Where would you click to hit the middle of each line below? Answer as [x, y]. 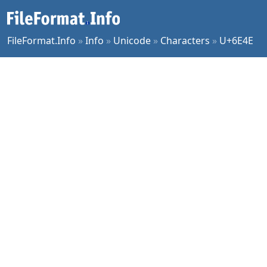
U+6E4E [236, 41]
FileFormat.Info [41, 41]
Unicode [132, 41]
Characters [185, 41]
